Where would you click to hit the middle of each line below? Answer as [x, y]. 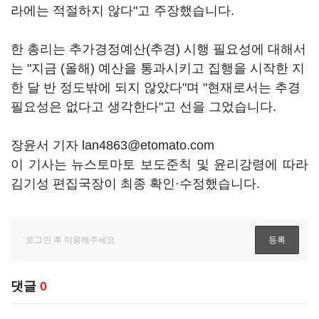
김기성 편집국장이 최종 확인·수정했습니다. [135, 184]
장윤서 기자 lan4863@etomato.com [113, 145]
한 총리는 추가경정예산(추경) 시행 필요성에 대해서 [158, 49]
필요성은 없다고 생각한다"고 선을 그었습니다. [145, 107]
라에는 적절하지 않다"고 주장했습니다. [124, 11]
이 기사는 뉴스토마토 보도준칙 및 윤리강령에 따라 [159, 164]
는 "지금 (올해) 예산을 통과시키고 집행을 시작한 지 [158, 68]
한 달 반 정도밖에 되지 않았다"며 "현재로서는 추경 [156, 88]
